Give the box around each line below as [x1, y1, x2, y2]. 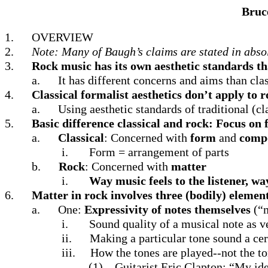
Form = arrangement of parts [89, 145, 229, 159]
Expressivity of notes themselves [84, 203, 251, 216]
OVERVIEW [32, 31, 93, 44]
